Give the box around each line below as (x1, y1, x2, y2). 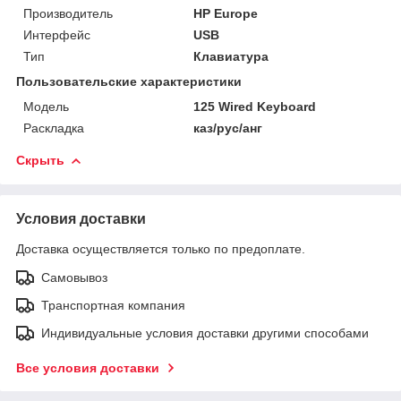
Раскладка (23, 120, 84, 135)
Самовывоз (41, 269, 107, 285)
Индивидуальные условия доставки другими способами (41, 325, 369, 340)
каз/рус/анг (193, 120, 263, 135)
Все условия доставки (16, 360, 159, 375)
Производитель (23, 5, 113, 21)
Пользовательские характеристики (16, 73, 242, 89)
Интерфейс (23, 27, 90, 42)
